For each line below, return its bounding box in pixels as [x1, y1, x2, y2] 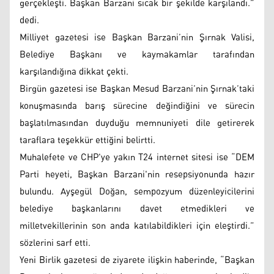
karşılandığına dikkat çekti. [20, 62, 131, 81]
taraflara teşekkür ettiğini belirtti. [20, 131, 158, 149]
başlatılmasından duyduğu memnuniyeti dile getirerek [20, 114, 254, 132]
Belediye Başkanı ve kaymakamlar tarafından [20, 45, 254, 64]
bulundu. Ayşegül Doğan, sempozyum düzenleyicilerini [20, 182, 254, 201]
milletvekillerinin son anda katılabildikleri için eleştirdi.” [20, 217, 254, 235]
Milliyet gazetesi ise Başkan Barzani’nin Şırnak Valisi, [20, 28, 254, 46]
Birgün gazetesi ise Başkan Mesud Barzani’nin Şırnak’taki [20, 80, 254, 98]
